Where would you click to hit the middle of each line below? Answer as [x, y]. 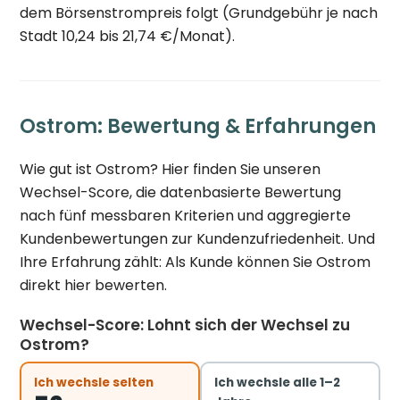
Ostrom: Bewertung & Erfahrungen [198, 126]
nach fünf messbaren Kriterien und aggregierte [186, 215]
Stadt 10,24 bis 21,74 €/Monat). [128, 36]
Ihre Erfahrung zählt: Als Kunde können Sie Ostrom [196, 262]
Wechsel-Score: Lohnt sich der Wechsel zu [185, 325]
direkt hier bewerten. [94, 285]
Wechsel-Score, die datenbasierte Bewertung [181, 192]
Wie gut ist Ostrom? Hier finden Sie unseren [171, 169]
